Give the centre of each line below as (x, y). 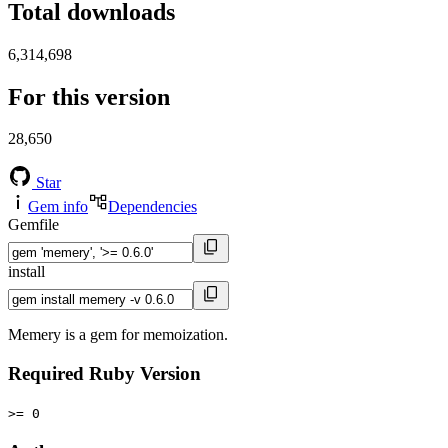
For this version (89, 96)
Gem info (58, 207)
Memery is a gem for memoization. (118, 335)
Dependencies (152, 207)
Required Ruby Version (104, 374)
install (26, 272)
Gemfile (33, 225)
